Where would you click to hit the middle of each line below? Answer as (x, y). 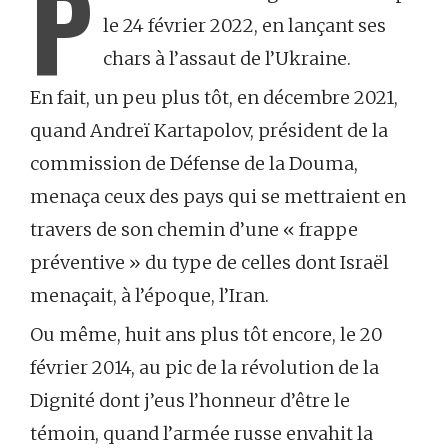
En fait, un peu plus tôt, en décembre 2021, (214, 98)
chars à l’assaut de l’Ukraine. (227, 59)
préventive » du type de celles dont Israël (209, 263)
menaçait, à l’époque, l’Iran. (149, 296)
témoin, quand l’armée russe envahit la (201, 434)
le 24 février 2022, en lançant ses (244, 26)
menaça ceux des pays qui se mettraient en (218, 197)
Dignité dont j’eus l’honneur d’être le (190, 401)
